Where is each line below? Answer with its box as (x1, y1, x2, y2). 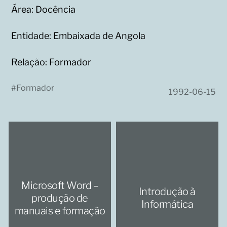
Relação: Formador (11, 57, 92, 67)
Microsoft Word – (21, 179, 99, 192)
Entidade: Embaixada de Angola (11, 30, 146, 41)
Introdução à (138, 185, 196, 198)
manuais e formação (14, 204, 105, 217)
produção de (31, 192, 88, 204)
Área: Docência (11, 4, 76, 15)
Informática (141, 198, 194, 211)
